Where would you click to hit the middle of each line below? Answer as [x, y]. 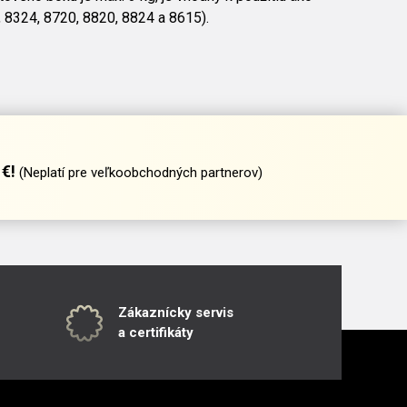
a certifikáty [156, 333]
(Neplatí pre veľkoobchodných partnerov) [140, 173]
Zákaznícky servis [176, 313]
